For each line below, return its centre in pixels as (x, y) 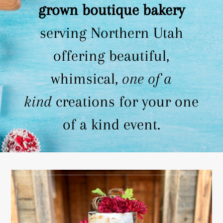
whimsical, (87, 78)
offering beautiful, (111, 55)
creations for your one (125, 101)
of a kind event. (111, 124)
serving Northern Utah (111, 32)
